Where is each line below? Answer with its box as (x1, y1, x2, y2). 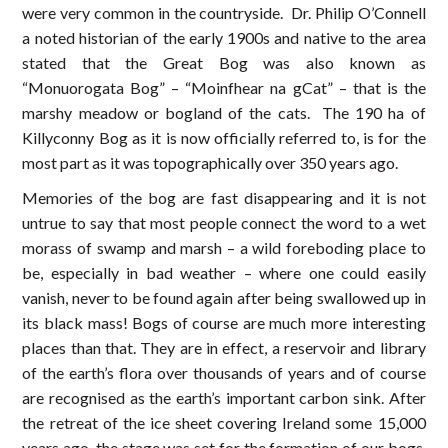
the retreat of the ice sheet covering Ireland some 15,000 (22, 413, 426, 433)
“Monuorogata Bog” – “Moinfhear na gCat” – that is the (22, 78, 426, 98)
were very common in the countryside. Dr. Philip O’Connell (22, 3, 426, 23)
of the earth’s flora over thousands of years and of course (22, 363, 426, 383)
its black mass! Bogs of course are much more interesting (22, 313, 426, 333)
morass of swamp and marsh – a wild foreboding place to (22, 238, 426, 258)
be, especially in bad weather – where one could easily (22, 263, 426, 283)
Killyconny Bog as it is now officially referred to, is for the (22, 128, 426, 148)
